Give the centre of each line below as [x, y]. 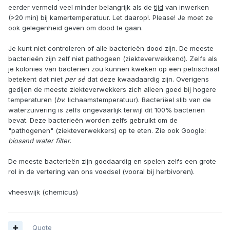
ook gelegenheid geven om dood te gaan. [75, 28]
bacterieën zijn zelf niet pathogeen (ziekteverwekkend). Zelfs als [113, 59]
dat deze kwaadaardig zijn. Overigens [147, 79]
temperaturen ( [32, 100]
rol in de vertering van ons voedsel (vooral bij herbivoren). [101, 172]
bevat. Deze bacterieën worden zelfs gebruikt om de [93, 120]
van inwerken [186, 7]
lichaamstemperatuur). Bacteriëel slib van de [138, 100]
